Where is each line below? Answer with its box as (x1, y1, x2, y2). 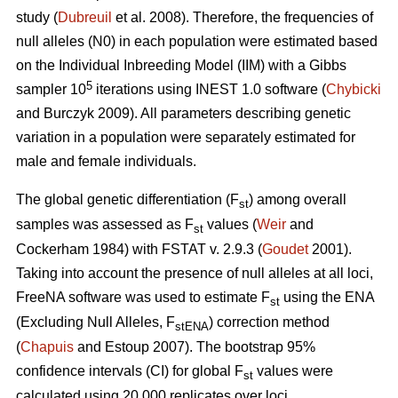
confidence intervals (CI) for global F (16, 363, 243, 379)
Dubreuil (58, 10, 112, 26)
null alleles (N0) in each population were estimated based (16, 34, 378, 50)
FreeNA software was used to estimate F (16, 290, 270, 306)
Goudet (262, 242, 308, 258)
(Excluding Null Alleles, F (16, 314, 175, 330)
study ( (16, 10, 58, 26)
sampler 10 (16, 82, 86, 98)
